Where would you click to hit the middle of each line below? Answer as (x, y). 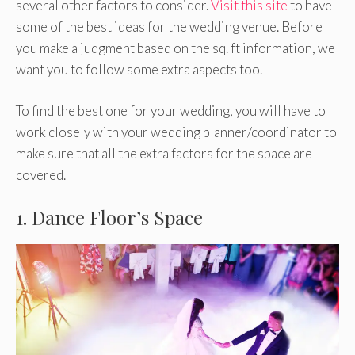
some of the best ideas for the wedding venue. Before (169, 26)
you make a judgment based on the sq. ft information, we (176, 48)
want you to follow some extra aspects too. (139, 69)
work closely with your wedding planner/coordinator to (176, 132)
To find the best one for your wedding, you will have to (171, 111)
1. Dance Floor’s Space (109, 217)
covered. (41, 175)
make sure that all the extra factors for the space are (164, 154)
